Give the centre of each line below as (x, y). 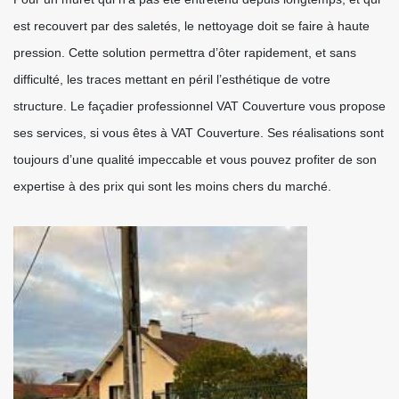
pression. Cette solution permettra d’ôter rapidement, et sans (185, 53)
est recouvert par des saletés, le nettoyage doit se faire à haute (191, 26)
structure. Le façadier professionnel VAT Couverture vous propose (199, 106)
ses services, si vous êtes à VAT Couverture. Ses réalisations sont (199, 133)
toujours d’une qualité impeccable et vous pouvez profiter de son (195, 159)
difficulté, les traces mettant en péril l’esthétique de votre (172, 79)
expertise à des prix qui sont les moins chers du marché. (172, 186)
